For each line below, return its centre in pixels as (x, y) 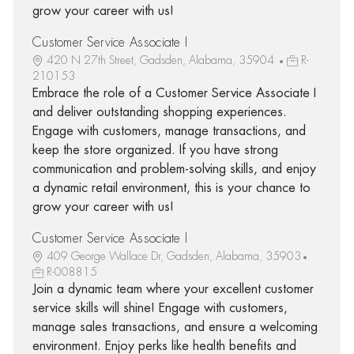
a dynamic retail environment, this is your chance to (171, 188)
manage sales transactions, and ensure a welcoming (175, 327)
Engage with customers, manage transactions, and (169, 131)
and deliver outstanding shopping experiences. (159, 112)
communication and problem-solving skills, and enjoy (174, 169)
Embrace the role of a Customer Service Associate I (174, 93)
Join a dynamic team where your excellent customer (173, 289)
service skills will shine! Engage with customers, (160, 308)
